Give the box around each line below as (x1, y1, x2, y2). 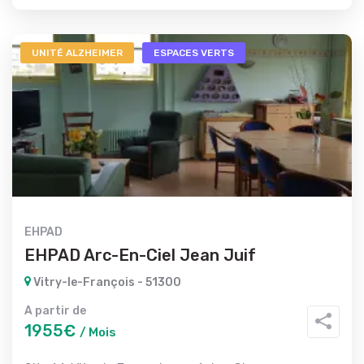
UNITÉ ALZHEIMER (32, 47, 123, 58)
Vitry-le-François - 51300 (31, 275, 181, 289)
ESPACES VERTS (154, 47, 234, 58)
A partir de (24, 304, 86, 318)
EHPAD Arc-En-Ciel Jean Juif (24, 245, 256, 265)
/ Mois (80, 325, 116, 340)
